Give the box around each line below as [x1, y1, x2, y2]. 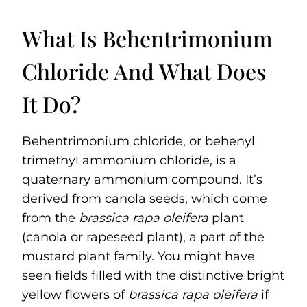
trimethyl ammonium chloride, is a [22, 152, 236, 168]
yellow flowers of [22, 286, 128, 302]
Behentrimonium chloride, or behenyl [22, 133, 255, 149]
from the [22, 210, 79, 225]
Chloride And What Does [22, 56, 266, 86]
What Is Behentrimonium [22, 23, 273, 53]
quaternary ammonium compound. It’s [22, 171, 262, 187]
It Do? [22, 88, 81, 119]
